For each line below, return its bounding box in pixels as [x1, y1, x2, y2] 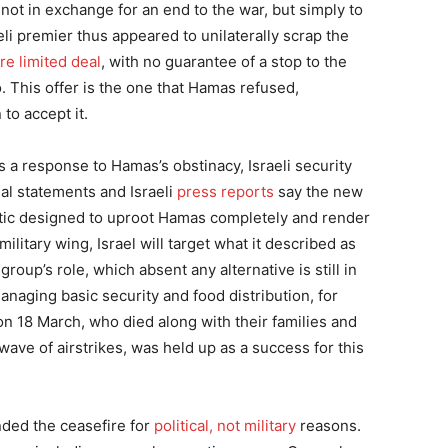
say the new [274, 182, 363, 201]
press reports [177, 182, 274, 201]
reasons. [296, 416, 361, 435]
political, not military [154, 416, 296, 435]
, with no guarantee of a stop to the [101, 52, 347, 71]
